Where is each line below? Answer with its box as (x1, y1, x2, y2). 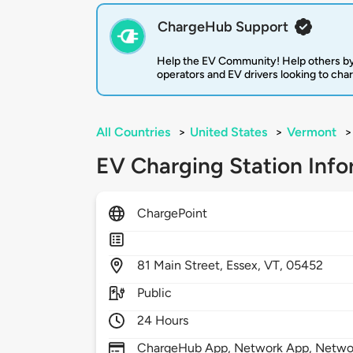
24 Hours (137, 313, 189, 329)
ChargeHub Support (158, 18, 288, 36)
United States (190, 124, 267, 140)
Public (137, 285, 173, 301)
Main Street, (154, 258, 227, 273)
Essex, (226, 258, 265, 273)
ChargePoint (137, 206, 208, 221)
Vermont (287, 124, 336, 140)
